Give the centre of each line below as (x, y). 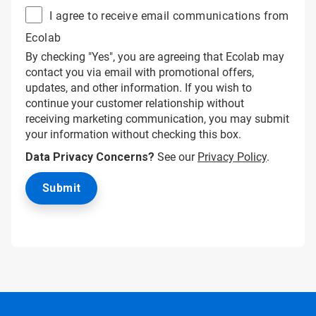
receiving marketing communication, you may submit (157, 119)
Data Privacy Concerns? (90, 157)
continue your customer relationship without (135, 103)
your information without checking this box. (133, 134)
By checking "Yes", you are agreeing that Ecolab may (155, 57)
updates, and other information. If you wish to (139, 88)
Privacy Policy (232, 157)
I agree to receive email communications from (169, 16)
